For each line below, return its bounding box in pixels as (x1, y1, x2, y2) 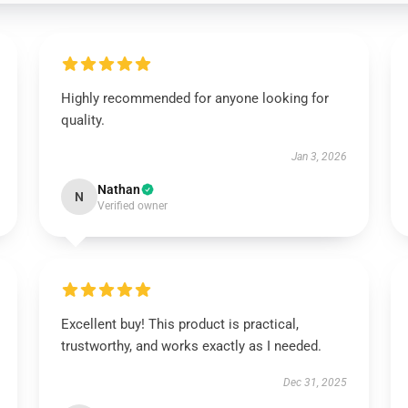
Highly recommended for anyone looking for (60, 90, 329, 107)
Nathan (97, 182, 140, 197)
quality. (60, 112, 105, 128)
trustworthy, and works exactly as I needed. (60, 338, 321, 354)
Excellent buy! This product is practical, (60, 316, 299, 332)
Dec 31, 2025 (283, 376, 348, 389)
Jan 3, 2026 (291, 150, 348, 163)
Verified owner (97, 199, 168, 212)
